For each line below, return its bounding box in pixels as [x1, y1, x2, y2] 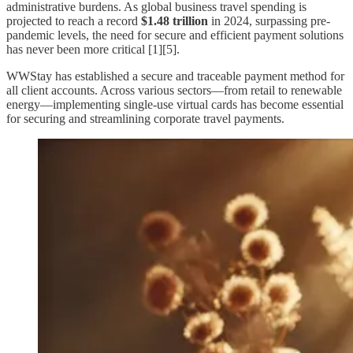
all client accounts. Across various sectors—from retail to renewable [6, 83, 342, 97]
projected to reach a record [6, 13, 141, 28]
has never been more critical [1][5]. [6, 42, 180, 56]
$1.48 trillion [141, 13, 208, 28]
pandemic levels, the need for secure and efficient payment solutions [6, 28, 344, 42]
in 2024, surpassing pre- [208, 13, 330, 28]
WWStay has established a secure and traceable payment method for [6, 69, 344, 83]
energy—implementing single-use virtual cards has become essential [6, 97, 344, 111]
